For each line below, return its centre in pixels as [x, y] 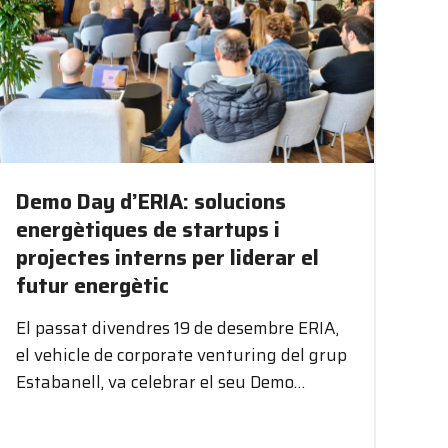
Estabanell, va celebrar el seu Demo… [161, 381]
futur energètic [93, 285]
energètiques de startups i [148, 229]
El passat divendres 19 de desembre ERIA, [178, 327]
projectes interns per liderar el [168, 257]
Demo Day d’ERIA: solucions [151, 201]
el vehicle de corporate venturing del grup [182, 354]
